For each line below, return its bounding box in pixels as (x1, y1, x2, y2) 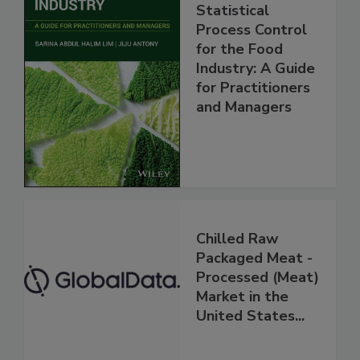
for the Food (196, 39, 283, 59)
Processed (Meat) (196, 268, 319, 288)
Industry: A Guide (196, 59, 315, 79)
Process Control (196, 20, 307, 40)
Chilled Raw (196, 229, 278, 249)
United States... (196, 306, 305, 326)
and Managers (196, 97, 292, 117)
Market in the (196, 287, 288, 307)
